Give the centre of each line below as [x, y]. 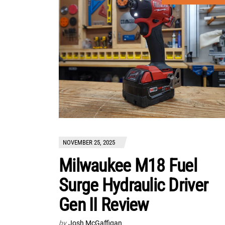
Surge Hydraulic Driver [134, 186]
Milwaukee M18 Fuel [128, 166]
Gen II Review [104, 205]
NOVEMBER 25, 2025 [89, 143]
